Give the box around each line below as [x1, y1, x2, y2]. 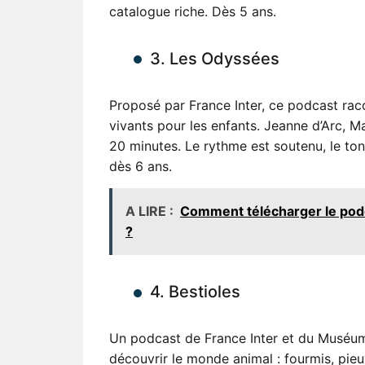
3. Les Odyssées [150, 48, 279, 68]
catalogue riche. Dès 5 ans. [109, 2, 276, 20]
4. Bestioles [150, 281, 240, 301]
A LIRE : [125, 202, 174, 219]
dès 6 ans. [109, 157, 172, 174]
